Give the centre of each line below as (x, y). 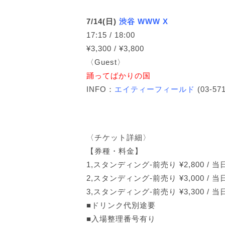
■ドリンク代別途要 (121, 205)
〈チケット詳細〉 (119, 137)
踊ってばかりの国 (119, 76)
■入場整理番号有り (121, 219)
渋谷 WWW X (145, 21)
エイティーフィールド (155, 89)
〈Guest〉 (106, 62)
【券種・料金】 (115, 151)
